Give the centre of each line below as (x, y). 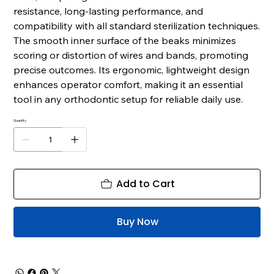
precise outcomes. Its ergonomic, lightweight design (132, 69)
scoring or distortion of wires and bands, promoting (131, 55)
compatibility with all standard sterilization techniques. (137, 25)
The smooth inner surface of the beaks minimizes (125, 40)
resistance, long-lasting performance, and (109, 11)
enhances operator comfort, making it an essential (128, 84)
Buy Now (138, 221)
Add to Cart (146, 183)
